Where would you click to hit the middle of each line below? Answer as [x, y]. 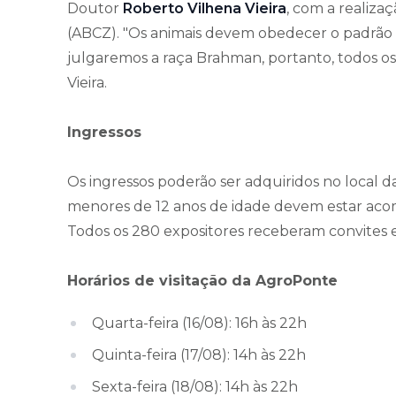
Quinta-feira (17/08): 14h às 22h [199, 355]
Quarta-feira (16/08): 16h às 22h [199, 324]
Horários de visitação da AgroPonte [202, 281]
